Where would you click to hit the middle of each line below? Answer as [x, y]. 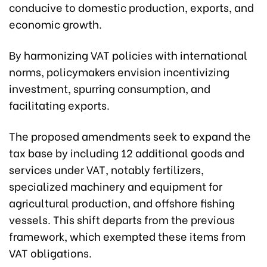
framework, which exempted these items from [127, 236]
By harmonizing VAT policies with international [128, 55]
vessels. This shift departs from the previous [122, 219]
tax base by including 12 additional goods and [127, 153]
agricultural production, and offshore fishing [122, 203]
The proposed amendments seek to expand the [130, 136]
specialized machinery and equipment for [116, 186]
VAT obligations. [50, 253]
